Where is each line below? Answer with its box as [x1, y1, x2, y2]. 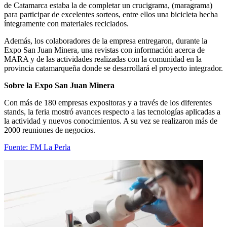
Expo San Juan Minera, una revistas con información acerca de [4, 45, 205, 54]
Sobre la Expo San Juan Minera [4, 81, 115, 90]
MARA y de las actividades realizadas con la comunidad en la [4, 54, 202, 63]
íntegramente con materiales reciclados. [4, 19, 129, 28]
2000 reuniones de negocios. [4, 125, 95, 134]
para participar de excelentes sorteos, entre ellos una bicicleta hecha [4, 10, 218, 19]
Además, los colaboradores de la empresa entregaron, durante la [4, 36, 207, 45]
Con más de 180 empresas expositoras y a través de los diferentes [4, 98, 212, 107]
